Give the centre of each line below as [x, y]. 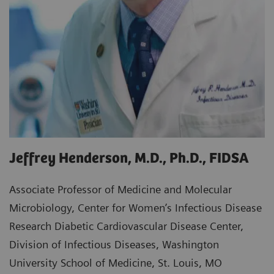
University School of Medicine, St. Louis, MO [116, 263]
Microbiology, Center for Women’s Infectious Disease [135, 208]
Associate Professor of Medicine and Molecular [120, 190]
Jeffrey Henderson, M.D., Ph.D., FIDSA [129, 159]
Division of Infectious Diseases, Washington [114, 245]
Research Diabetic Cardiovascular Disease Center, [126, 226]
